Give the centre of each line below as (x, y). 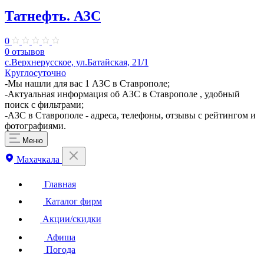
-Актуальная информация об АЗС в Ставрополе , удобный (122, 94)
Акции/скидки (71, 219)
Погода (60, 249)
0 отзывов (25, 51)
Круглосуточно (35, 72)
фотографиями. (35, 126)
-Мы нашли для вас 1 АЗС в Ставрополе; (87, 83)
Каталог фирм (72, 201)
